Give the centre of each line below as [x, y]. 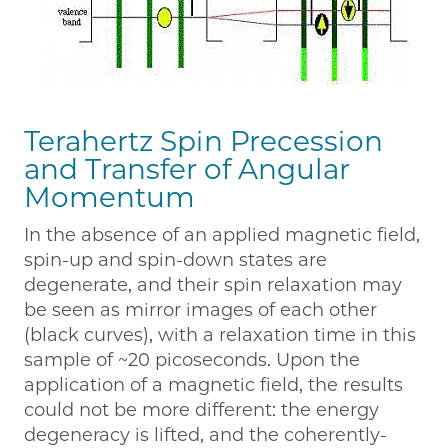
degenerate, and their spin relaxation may [213, 285]
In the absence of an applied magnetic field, [222, 235]
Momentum [109, 197]
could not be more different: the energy [201, 410]
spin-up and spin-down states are [175, 260]
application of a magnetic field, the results [213, 385]
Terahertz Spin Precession [203, 141]
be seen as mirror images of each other [200, 310]
